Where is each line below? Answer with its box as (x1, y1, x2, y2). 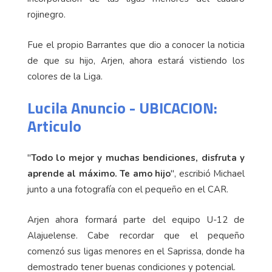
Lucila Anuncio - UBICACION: (27, 96, 217, 120)
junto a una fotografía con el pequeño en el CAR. (27, 183, 228, 196)
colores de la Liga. (27, 70, 103, 83)
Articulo (27, 114, 81, 138)
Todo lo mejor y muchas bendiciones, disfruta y (31, 152, 245, 165)
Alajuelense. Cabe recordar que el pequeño (27, 229, 245, 242)
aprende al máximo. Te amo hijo (27, 168, 171, 180)
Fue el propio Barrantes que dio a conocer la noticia (27, 39, 245, 52)
